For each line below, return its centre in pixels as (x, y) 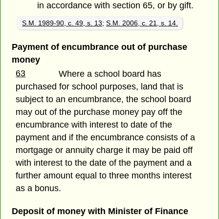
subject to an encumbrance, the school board (104, 99)
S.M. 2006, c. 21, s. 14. (142, 23)
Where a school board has (110, 74)
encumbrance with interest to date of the (94, 125)
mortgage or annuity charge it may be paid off (104, 150)
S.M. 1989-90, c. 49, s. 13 (62, 23)
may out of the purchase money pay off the (99, 112)
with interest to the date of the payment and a (104, 163)
